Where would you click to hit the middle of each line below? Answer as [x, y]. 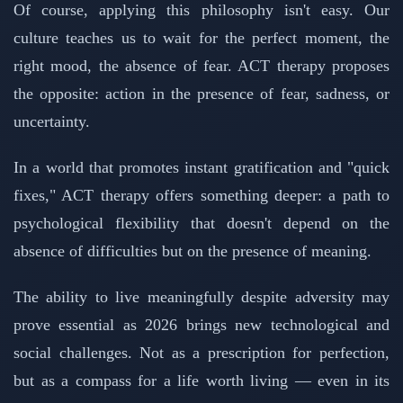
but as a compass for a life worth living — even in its [201, 380]
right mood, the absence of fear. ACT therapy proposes [201, 65]
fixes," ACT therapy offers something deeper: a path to [201, 195]
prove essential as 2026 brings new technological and [201, 324]
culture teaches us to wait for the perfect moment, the [201, 37]
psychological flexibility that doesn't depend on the [201, 223]
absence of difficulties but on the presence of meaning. [193, 251]
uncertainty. [52, 121]
